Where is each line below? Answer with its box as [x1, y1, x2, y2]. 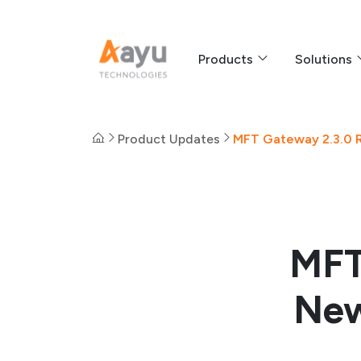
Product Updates [118, 131, 220, 147]
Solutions [295, 51, 355, 67]
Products [198, 51, 256, 67]
